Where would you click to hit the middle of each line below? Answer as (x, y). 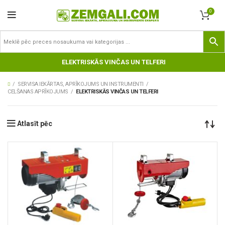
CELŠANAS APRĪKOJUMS (38, 92)
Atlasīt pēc (35, 124)
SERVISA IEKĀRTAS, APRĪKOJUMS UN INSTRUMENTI (81, 84)
